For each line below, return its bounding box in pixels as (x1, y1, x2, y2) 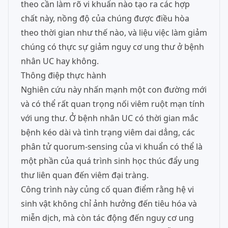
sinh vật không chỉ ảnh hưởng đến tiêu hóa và (21, 198, 197, 209)
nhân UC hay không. (21, 55, 99, 67)
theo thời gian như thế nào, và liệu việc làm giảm (21, 27, 207, 38)
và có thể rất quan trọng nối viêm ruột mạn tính (21, 98, 205, 109)
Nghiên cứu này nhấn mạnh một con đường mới (21, 84, 207, 95)
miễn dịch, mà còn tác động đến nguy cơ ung (21, 212, 194, 223)
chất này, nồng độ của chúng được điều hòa (21, 13, 189, 24)
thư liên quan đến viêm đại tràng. (21, 169, 149, 181)
